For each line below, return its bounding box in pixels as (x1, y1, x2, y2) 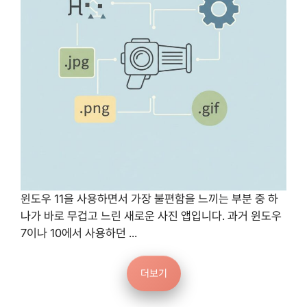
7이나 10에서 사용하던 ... (21, 226, 137, 240)
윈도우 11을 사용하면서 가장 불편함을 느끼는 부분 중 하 (21, 192, 278, 206)
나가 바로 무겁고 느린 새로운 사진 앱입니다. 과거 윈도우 (21, 209, 282, 223)
